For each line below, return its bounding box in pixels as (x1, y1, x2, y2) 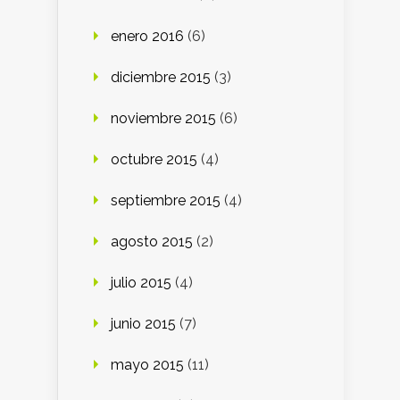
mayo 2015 (111, 356, 184, 374)
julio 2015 (111, 274, 171, 292)
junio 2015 (111, 315, 176, 333)
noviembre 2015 (111, 110, 216, 128)
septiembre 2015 (111, 192, 221, 210)
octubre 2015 (111, 151, 197, 169)
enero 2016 (111, 28, 184, 46)
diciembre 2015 (111, 69, 211, 87)
